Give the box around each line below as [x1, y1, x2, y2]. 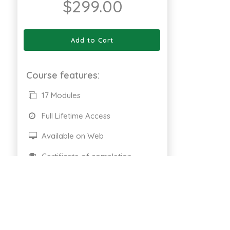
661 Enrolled [39, 177, 84, 187]
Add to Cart [70, 35, 113, 44]
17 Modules [40, 90, 81, 101]
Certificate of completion [40, 151, 131, 161]
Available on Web [40, 131, 104, 141]
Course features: [26, 69, 100, 81]
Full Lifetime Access [40, 110, 110, 121]
